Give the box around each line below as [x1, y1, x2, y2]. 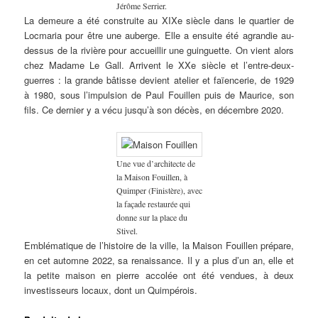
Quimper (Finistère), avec [116, 185, 202, 197]
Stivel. [116, 225, 138, 237]
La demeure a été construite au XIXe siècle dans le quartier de [24, 13, 294, 28]
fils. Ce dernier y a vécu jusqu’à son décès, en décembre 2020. [24, 103, 285, 117]
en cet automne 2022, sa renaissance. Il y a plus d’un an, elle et [24, 253, 294, 268]
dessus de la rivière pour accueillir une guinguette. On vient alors [24, 43, 294, 57]
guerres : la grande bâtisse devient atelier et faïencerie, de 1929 [24, 73, 294, 87]
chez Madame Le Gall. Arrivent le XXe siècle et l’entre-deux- [24, 58, 294, 72]
